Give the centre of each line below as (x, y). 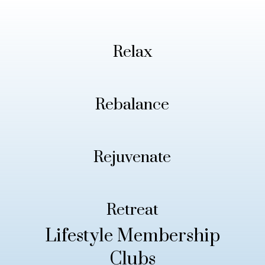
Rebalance (132, 105)
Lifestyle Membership (132, 236)
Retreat (132, 210)
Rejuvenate (132, 157)
